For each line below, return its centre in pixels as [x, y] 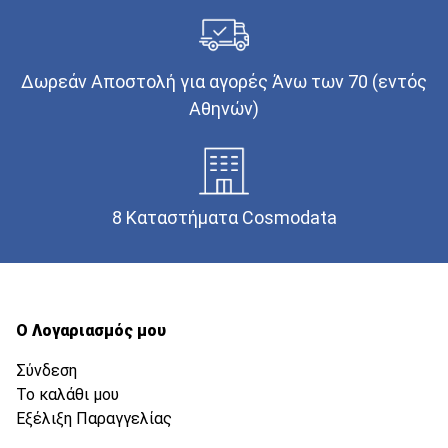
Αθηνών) [224, 109]
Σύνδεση [46, 371]
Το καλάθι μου [67, 395]
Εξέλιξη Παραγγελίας [94, 419]
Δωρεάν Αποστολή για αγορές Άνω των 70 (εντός [224, 82]
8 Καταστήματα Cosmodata [224, 218]
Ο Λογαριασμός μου [91, 331]
